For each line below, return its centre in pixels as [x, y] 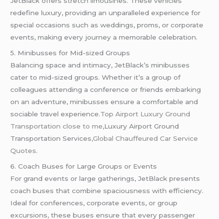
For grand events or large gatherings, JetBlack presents [105, 178]
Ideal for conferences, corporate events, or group [94, 203]
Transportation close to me [57, 126]
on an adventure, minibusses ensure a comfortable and [104, 101]
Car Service [179, 138]
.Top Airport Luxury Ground [145, 114]
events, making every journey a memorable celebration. [104, 37]
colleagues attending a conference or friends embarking [106, 89]
